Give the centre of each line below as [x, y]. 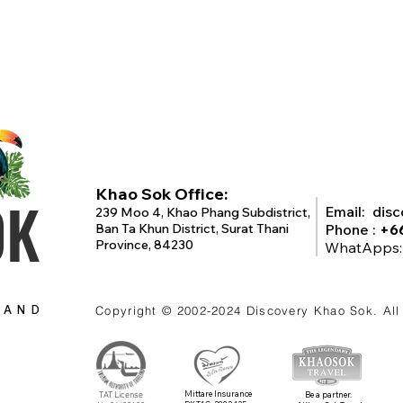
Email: [349, 211]
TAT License [121, 395]
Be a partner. [328, 394]
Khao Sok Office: [161, 194]
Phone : [352, 229]
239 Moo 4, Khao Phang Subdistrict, [203, 212]
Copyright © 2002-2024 [171, 310]
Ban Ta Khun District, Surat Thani [192, 228]
